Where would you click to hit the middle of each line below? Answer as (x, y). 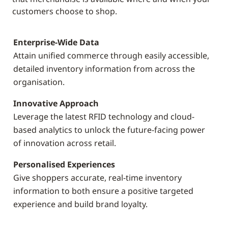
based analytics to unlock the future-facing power (109, 130)
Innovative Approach (56, 103)
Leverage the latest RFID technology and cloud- (104, 117)
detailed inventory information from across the (104, 69)
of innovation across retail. (65, 143)
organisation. (39, 82)
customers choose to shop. (65, 11)
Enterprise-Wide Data (56, 42)
